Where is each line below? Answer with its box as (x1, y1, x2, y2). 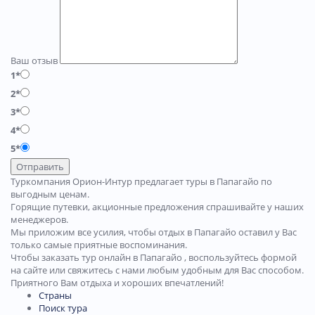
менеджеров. (11, 213, 70, 226)
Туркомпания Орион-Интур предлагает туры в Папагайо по (11, 175, 272, 188)
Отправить (16, 160, 64, 174)
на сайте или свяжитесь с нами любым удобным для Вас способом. (11, 264, 304, 277)
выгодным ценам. (11, 188, 89, 201)
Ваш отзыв (11, 54, 58, 67)
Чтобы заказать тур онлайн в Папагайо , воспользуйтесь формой (11, 251, 297, 264)
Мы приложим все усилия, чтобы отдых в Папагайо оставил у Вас (11, 226, 297, 239)
